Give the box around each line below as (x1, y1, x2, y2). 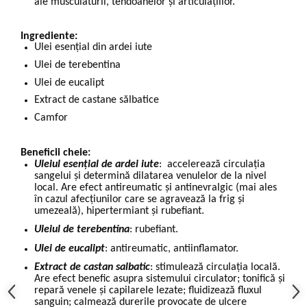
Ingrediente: (21, 31, 77, 42)
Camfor (34, 112, 68, 123)
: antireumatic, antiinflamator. (105, 243, 238, 254)
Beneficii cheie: (21, 147, 90, 158)
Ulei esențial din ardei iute (34, 42, 152, 53)
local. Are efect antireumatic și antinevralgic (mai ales (34, 182, 277, 193)
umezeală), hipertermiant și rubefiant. (34, 205, 204, 217)
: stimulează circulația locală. (150, 262, 280, 273)
